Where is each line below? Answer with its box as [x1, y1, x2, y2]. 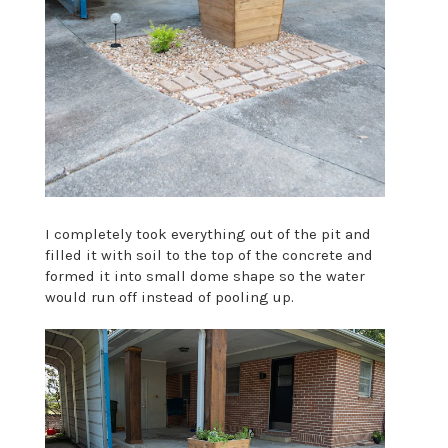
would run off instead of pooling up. [44, 288, 294, 307]
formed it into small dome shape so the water [44, 267, 365, 286]
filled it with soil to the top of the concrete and [44, 246, 373, 265]
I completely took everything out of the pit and [44, 225, 371, 244]
